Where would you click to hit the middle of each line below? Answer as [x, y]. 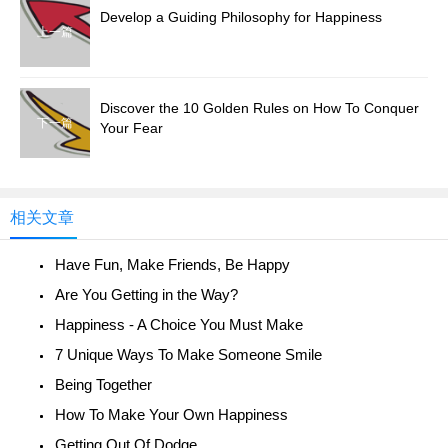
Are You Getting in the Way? [146, 294]
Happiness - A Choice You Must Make [179, 324]
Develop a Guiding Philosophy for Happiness [241, 17]
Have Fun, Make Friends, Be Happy [172, 264]
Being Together [103, 384]
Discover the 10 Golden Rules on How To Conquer [259, 108]
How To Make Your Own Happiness [171, 414]
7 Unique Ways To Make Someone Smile [188, 354]
